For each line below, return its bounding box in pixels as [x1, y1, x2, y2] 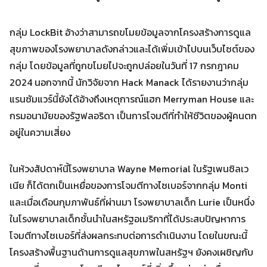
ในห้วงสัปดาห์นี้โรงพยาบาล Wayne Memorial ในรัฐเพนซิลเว [10, 162, 249, 176]
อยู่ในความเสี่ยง [10, 125, 80, 139]
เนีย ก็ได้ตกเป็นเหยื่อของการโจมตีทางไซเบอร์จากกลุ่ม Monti [10, 178, 247, 193]
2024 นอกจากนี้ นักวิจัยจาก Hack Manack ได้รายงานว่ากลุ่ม [10, 75, 249, 89]
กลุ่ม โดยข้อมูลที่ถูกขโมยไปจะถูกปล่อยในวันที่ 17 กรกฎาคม [10, 58, 239, 73]
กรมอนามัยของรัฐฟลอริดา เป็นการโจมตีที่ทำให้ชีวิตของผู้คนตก [10, 108, 257, 123]
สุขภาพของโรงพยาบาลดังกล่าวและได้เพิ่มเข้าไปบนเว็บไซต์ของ [10, 42, 254, 56]
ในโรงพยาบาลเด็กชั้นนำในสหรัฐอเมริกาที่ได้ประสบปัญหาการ [10, 212, 246, 226]
